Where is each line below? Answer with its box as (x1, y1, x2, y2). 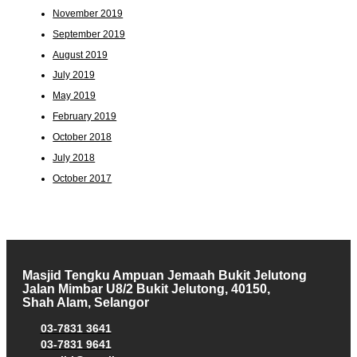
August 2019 (53, 49, 108, 61)
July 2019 (53, 69, 96, 81)
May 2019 (53, 90, 96, 102)
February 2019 (53, 111, 117, 123)
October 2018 (53, 131, 112, 143)
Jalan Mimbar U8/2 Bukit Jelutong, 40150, (22, 282, 270, 296)
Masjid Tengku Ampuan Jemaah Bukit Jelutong (22, 269, 307, 283)
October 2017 (53, 173, 112, 185)
